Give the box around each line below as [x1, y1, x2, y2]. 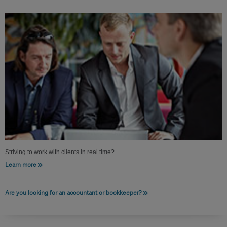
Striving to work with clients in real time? [5, 148, 115, 156]
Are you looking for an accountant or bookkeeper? [5, 188, 142, 197]
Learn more [5, 161, 36, 169]
